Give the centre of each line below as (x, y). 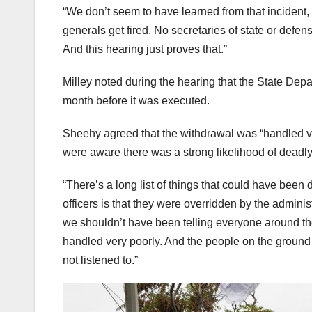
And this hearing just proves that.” (145, 49)
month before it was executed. (136, 100)
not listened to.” (100, 260)
